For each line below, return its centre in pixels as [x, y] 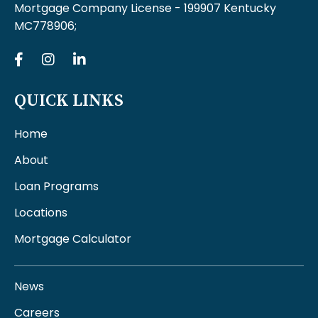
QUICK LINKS [69, 101]
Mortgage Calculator [73, 239]
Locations [41, 213]
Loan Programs [56, 187]
